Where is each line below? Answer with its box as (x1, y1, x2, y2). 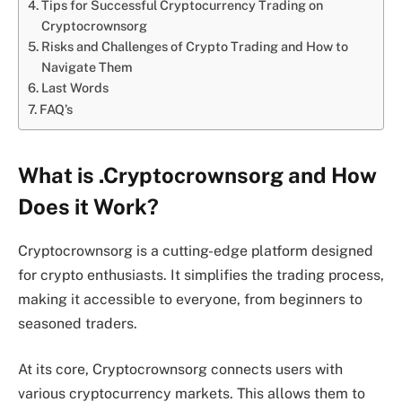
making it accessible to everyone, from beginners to (18, 290, 363, 308)
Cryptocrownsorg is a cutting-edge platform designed (18, 241, 373, 259)
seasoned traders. (18, 314, 137, 332)
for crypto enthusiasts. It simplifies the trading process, (18, 266, 384, 284)
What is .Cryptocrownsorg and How (18, 162, 377, 188)
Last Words (40, 80, 109, 96)
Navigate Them (40, 59, 133, 75)
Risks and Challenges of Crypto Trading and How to (40, 39, 348, 55)
